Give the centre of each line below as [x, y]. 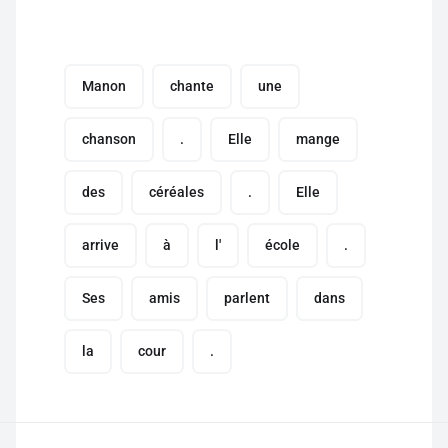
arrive [100, 245]
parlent [247, 298]
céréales [176, 192]
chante [192, 86]
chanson [109, 139]
